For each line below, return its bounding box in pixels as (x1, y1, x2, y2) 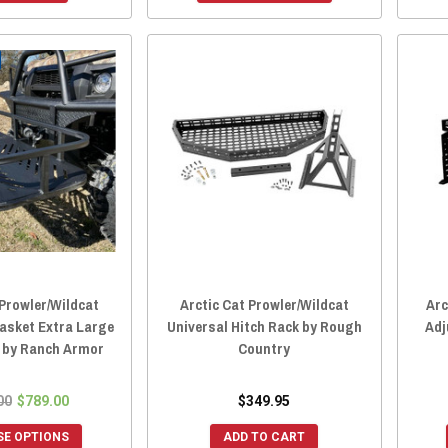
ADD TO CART (223, 430, 306, 445)
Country (238, 338, 291, 360)
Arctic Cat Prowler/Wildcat (179, 294, 349, 316)
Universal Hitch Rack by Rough (166, 316, 362, 338)
